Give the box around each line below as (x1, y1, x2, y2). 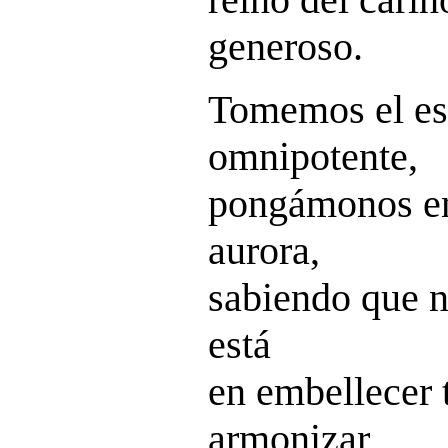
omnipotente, (208, 134, 418, 179)
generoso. (208, 24, 363, 69)
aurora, (208, 228, 320, 273)
